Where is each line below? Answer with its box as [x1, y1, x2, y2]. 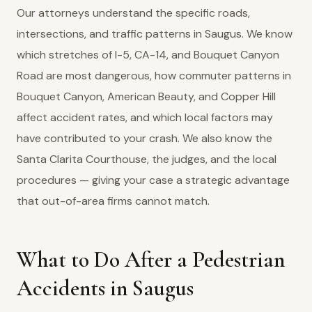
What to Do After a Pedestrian [17, 246, 285, 273]
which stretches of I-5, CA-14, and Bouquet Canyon [17, 47, 279, 62]
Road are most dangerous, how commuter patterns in [17, 68, 291, 83]
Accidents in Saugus [17, 274, 194, 302]
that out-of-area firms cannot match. [17, 194, 210, 208]
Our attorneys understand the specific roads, [17, 6, 250, 20]
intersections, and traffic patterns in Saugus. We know [17, 26, 292, 41]
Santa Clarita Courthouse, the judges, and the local [17, 152, 276, 166]
